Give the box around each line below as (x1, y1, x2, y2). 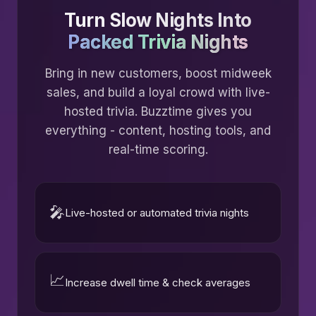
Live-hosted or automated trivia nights (65, 205, 249, 219)
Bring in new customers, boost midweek (44, 66, 272, 80)
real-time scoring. (108, 142, 208, 157)
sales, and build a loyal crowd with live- (46, 85, 270, 99)
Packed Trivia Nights (68, 30, 248, 53)
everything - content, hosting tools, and (45, 123, 271, 138)
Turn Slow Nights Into (64, 8, 252, 31)
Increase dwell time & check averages (65, 275, 250, 289)
